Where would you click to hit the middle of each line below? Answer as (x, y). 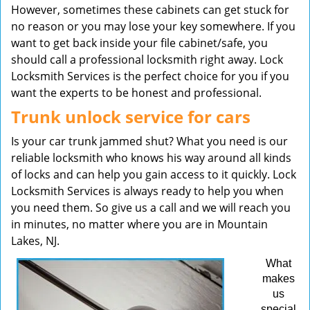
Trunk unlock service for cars (131, 117)
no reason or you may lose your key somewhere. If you (153, 26)
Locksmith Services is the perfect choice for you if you (150, 76)
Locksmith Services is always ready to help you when (147, 191)
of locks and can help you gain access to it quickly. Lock (154, 174)
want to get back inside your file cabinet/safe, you (139, 43)
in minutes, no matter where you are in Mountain (139, 224)
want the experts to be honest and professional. (136, 93)
